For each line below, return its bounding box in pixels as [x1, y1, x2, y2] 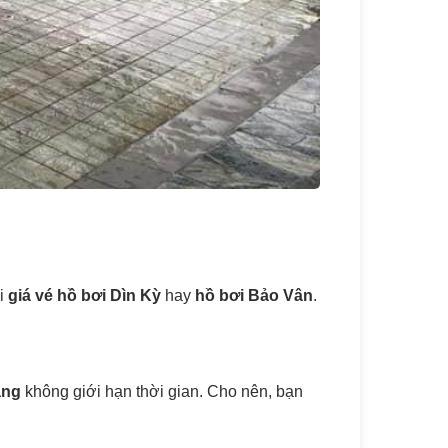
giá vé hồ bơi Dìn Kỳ [8, 287, 161, 304]
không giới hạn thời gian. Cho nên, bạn [25, 383, 303, 400]
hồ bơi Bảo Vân [195, 287, 313, 304]
